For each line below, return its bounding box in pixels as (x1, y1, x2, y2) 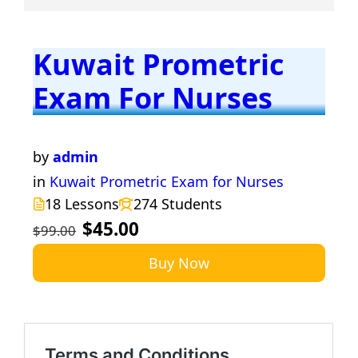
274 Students (133, 193, 223, 213)
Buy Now (149, 253, 209, 272)
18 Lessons (45, 193, 120, 213)
